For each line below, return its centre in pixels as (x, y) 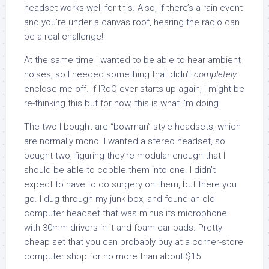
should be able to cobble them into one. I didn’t (120, 170)
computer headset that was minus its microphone (125, 213)
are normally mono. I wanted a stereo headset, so (125, 141)
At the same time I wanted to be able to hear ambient (132, 60)
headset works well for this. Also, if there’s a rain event (133, 8)
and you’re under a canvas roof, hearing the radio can (132, 22)
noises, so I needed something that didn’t (109, 74)
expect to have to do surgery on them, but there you (130, 184)
